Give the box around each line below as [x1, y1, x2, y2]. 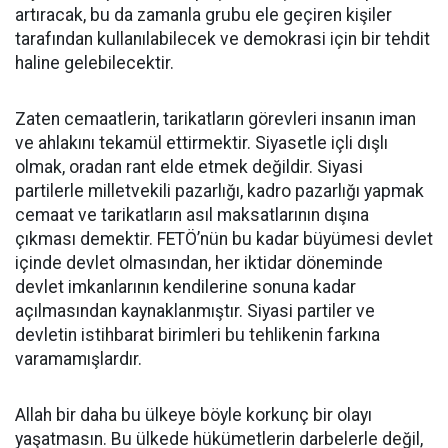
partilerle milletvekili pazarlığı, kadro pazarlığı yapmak [15, 181, 424, 201]
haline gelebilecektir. [15, 53, 174, 73]
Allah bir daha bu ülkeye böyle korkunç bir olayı [15, 405, 372, 425]
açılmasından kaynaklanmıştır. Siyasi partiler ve [15, 301, 375, 321]
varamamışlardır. [15, 349, 142, 369]
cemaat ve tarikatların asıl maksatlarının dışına [15, 205, 369, 225]
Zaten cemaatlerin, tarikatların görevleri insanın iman [15, 109, 416, 129]
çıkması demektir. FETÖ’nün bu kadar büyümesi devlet [15, 229, 433, 249]
